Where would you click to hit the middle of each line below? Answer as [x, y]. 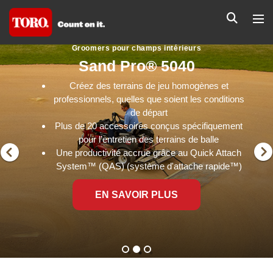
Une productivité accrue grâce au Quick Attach [149, 153]
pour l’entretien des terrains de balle [149, 139]
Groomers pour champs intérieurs [136, 48]
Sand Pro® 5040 [136, 66]
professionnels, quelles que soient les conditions [149, 99]
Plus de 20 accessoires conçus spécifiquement [149, 126]
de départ [149, 112]
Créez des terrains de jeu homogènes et [149, 86]
